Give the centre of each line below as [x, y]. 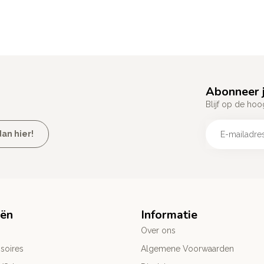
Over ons [158, 231]
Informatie [169, 215]
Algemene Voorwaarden [187, 249]
